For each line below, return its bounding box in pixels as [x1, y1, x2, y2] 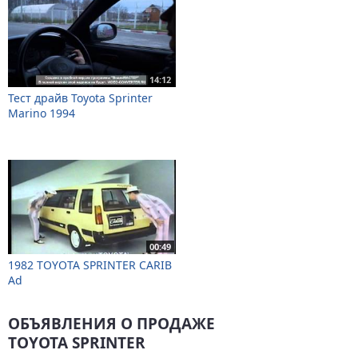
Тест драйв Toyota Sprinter [8, 89, 153, 105]
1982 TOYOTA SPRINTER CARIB [8, 257, 172, 272]
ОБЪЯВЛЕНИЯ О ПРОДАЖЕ [8, 313, 215, 335]
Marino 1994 [8, 105, 75, 121]
